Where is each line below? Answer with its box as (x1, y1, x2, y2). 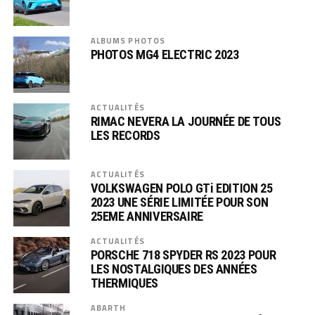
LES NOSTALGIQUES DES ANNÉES (90, 262, 257, 276)
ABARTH (90, 302, 127, 314)
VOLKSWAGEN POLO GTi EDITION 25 (90, 181, 273, 195)
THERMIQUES (90, 276, 158, 290)
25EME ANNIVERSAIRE (90, 209, 203, 224)
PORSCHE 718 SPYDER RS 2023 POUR (90, 247, 276, 262)
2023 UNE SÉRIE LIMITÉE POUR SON (90, 195, 269, 210)
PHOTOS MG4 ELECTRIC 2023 (90, 47, 239, 62)
